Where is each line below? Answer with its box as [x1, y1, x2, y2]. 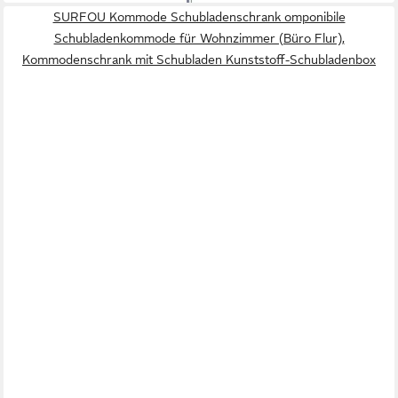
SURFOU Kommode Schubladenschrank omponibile [52, 10, 346, 25]
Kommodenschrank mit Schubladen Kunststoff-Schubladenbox [22, 52, 376, 68]
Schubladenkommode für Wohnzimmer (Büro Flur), [53, 31, 345, 46]
